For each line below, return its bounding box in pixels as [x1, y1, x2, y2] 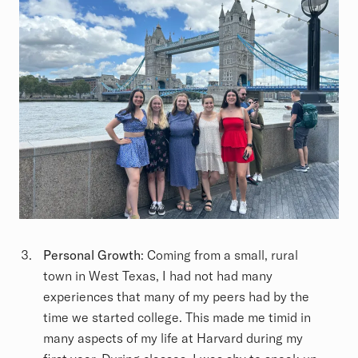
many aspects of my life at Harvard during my [43, 330, 303, 347]
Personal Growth [43, 247, 141, 264]
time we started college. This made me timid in [43, 309, 311, 326]
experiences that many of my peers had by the [43, 288, 309, 305]
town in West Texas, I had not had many [43, 268, 272, 284]
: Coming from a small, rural [141, 247, 298, 264]
